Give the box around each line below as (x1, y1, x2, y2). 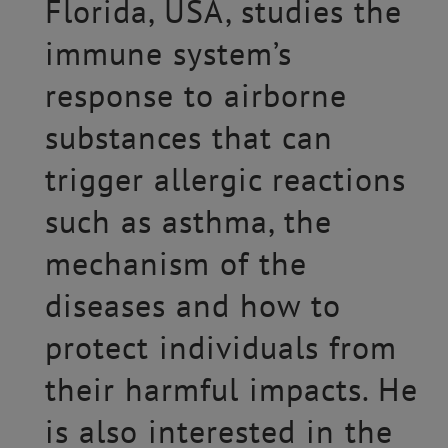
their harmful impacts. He (44, 368, 418, 410)
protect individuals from (44, 326, 397, 368)
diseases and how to (44, 284, 341, 326)
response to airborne (44, 74, 347, 116)
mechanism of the (44, 242, 307, 284)
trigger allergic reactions (44, 158, 406, 200)
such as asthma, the (44, 200, 332, 242)
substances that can (44, 116, 333, 158)
